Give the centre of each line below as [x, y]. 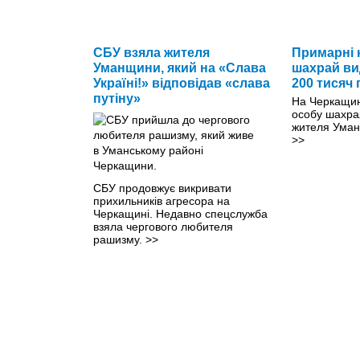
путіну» [117, 98]
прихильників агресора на [162, 200]
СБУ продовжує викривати [162, 188]
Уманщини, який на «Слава [180, 67]
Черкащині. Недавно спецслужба [180, 213]
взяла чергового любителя [163, 226]
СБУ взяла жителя [151, 52]
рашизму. [119, 239]
